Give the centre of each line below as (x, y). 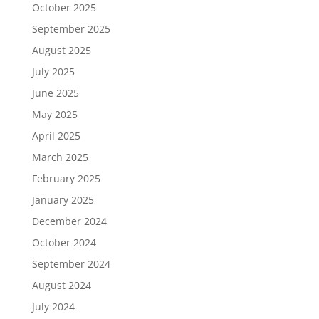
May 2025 (54, 115)
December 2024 (69, 221)
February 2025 (66, 179)
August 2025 (61, 51)
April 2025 (56, 136)
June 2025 (55, 93)
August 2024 (61, 286)
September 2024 (71, 264)
